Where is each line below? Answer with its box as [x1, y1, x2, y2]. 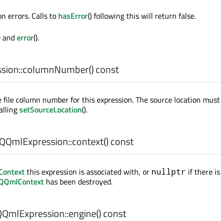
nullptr [151, 166, 186, 177]
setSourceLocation [19, 104, 82, 115]
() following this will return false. [88, 10, 196, 22]
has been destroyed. [44, 176, 112, 187]
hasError [58, 10, 88, 22]
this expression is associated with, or [25, 166, 151, 178]
